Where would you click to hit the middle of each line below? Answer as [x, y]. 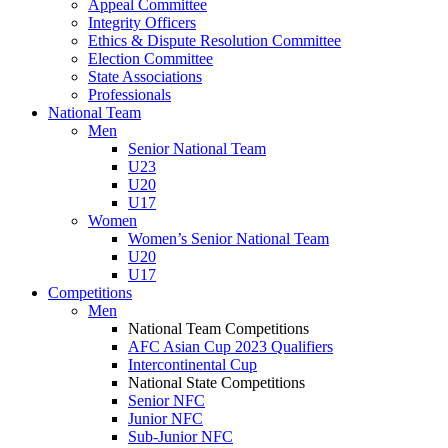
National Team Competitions [218, 328]
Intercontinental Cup [192, 364]
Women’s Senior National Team [228, 238]
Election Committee [150, 58]
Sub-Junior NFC [180, 436]
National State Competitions [216, 382]
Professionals [129, 94]
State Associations [145, 76]
